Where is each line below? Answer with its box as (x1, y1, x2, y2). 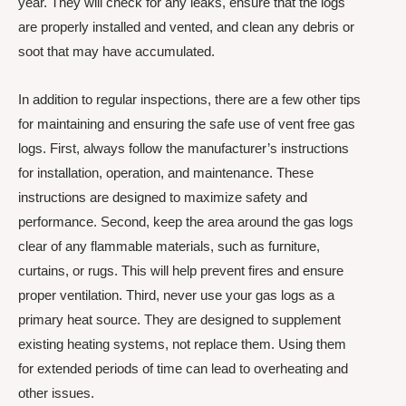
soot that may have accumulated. (18, 43, 215, 59)
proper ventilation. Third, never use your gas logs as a (18, 286, 334, 303)
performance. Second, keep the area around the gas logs (18, 213, 353, 229)
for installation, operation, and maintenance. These (18, 164, 314, 180)
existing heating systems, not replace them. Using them (18, 335, 346, 352)
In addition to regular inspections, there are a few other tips (18, 91, 361, 107)
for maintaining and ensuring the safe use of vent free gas (18, 115, 355, 131)
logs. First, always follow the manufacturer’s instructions (18, 140, 349, 156)
